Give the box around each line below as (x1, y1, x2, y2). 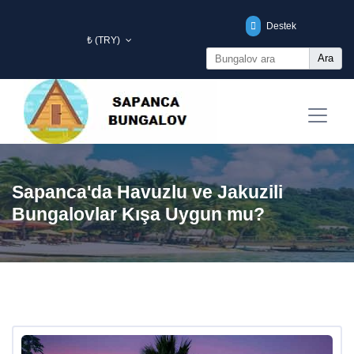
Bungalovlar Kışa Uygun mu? (12, 204, 265, 224)
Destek (264, 21, 297, 32)
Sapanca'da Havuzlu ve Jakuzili (12, 182, 283, 202)
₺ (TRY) (86, 34, 122, 46)
